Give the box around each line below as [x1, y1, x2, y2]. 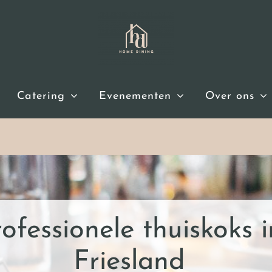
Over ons [205, 90, 254, 102]
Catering [16, 90, 65, 102]
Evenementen [98, 90, 171, 102]
